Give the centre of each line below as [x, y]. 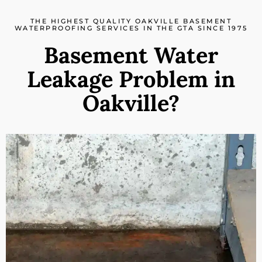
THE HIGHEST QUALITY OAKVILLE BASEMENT [131, 21]
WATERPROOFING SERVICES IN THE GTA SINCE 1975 [131, 28]
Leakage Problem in [131, 79]
